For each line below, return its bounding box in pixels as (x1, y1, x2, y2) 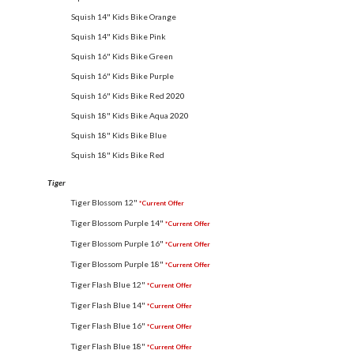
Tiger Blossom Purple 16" (71, 238, 164, 248)
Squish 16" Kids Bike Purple (71, 70, 174, 81)
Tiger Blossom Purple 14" (71, 217, 164, 228)
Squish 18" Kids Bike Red (71, 149, 164, 160)
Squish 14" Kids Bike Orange (71, 11, 176, 21)
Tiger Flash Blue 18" (71, 341, 145, 351)
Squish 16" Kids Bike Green (71, 51, 173, 61)
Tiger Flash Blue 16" (71, 320, 145, 330)
